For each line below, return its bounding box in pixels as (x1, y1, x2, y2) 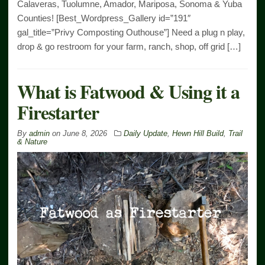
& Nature (17, 137, 47, 146)
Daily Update (124, 128, 167, 138)
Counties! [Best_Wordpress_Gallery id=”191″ (17, 12, 190, 23)
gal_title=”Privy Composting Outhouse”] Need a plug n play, (17, 27, 245, 37)
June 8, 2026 (63, 128, 107, 138)
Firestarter (17, 98, 99, 126)
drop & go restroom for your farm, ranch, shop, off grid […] (17, 41, 241, 51)
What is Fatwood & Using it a (17, 77, 240, 105)
